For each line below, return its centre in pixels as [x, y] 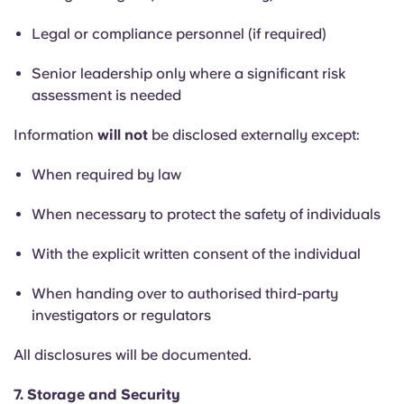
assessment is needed [106, 95]
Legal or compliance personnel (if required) [179, 34]
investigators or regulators [121, 315]
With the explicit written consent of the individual [196, 254]
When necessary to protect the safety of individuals [206, 214]
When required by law [106, 174]
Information [55, 135]
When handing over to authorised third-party [185, 294]
